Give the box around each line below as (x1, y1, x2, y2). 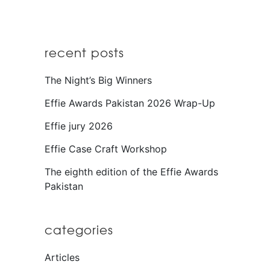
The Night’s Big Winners (45, 74, 152, 87)
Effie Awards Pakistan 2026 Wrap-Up (45, 97, 215, 110)
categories (45, 223, 113, 237)
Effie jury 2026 (45, 120, 113, 133)
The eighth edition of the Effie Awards (45, 166, 218, 178)
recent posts (45, 46, 124, 60)
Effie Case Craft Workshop (45, 143, 167, 155)
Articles (45, 251, 80, 264)
